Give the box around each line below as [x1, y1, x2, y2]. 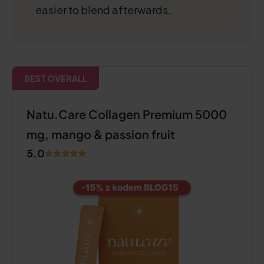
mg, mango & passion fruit [27, 127, 175, 141]
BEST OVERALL [24, 73, 87, 84]
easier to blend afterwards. [35, 3, 171, 16]
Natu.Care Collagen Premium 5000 [27, 107, 227, 121]
